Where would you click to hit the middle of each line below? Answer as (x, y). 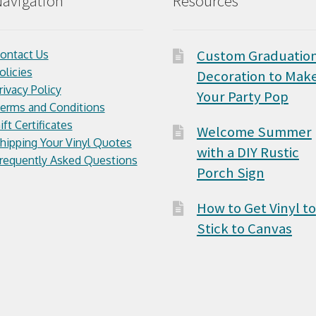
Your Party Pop (242, 97)
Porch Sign (230, 173)
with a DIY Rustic (248, 153)
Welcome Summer (254, 132)
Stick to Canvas (244, 228)
